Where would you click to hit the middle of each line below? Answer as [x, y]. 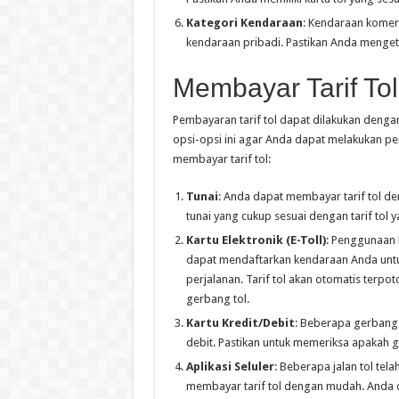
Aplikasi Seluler [230, 367]
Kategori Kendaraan [244, 23]
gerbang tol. [217, 299]
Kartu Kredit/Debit [240, 323]
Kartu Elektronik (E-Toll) [256, 240]
